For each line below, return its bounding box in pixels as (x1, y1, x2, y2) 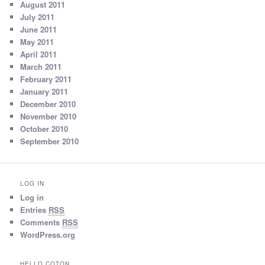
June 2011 (20, 23, 57, 35)
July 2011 (20, 11, 55, 22)
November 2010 (20, 110, 77, 122)
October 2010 (20, 122, 69, 134)
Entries (20, 204, 49, 216)
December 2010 (20, 98, 76, 109)
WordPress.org (20, 229, 76, 241)
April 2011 (20, 48, 57, 60)
